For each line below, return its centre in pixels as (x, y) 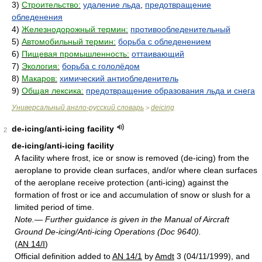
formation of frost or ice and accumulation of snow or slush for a (132, 195)
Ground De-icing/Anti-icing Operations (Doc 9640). (108, 232)
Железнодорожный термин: (75, 29)
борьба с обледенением (165, 42)
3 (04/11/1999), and (212, 256)
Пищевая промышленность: (75, 54)
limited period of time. (54, 207)
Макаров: (39, 78)
